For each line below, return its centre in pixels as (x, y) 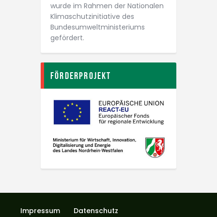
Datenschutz (96, 210)
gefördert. (67, 38)
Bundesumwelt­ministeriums (98, 27)
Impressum (40, 210)
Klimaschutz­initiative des (92, 16)
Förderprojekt (81, 76)
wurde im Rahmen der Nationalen (107, 6)
